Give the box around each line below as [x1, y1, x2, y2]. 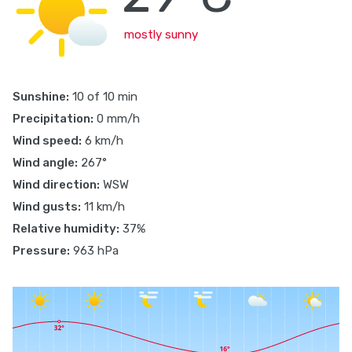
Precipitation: [13, 112, 93, 126]
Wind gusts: [13, 200, 81, 214]
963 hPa [70, 244, 119, 258]
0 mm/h [93, 112, 140, 126]
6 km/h [82, 134, 123, 148]
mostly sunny [124, 27, 198, 42]
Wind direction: [13, 178, 100, 192]
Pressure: [13, 244, 70, 258]
